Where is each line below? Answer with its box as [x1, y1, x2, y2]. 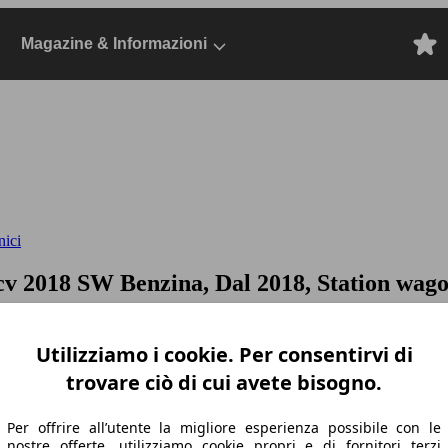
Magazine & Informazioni [21, 35, 207, 52]
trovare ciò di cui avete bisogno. [66, 368, 382, 396]
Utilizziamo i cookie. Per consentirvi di [35, 340, 413, 368]
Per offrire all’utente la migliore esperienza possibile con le [7, 417, 441, 437]
